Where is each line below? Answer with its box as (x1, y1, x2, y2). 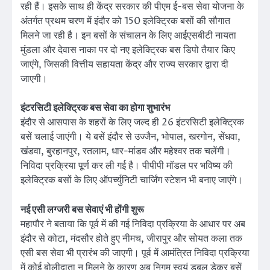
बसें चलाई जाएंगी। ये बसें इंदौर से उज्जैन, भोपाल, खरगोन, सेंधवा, (20, 130, 240, 144)
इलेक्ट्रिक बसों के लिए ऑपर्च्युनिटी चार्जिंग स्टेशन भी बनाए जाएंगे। (20, 174, 243, 187)
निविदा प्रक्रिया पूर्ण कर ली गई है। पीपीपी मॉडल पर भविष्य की (20, 159, 233, 173)
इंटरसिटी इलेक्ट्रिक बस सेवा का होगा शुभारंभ (20, 101, 170, 115)
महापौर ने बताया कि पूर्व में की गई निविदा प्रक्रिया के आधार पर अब (20, 217, 245, 231)
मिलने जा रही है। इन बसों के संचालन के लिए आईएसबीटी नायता (20, 29, 236, 43)
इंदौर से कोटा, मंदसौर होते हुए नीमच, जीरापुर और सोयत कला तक (20, 231, 242, 245)
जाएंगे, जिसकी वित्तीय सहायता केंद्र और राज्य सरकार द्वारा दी (20, 58, 228, 72)
